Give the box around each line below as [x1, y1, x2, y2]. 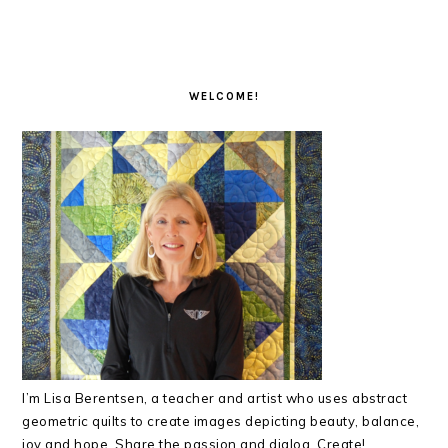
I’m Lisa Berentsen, [22, 389, 152, 406]
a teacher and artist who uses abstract [151, 389, 408, 406]
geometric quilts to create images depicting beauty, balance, [22, 412, 420, 429]
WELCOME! [188, 89, 260, 103]
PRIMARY [21, 42, 125, 65]
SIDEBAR [21, 66, 121, 89]
